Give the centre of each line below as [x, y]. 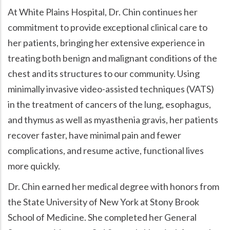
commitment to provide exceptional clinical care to [108, 27]
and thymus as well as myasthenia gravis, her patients [113, 119]
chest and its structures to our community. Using [104, 73]
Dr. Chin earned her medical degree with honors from [113, 186]
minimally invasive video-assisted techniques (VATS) [111, 89]
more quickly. [34, 166]
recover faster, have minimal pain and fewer [94, 135]
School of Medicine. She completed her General [102, 217]
